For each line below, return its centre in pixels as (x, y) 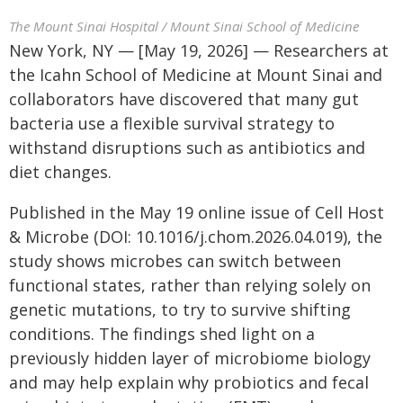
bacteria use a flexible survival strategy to (172, 123)
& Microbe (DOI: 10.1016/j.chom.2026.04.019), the (196, 237)
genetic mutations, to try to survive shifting (180, 309)
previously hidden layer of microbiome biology (190, 358)
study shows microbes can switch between (175, 261)
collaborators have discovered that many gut (184, 99)
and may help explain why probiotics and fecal (189, 382)
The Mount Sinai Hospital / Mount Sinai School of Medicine (184, 26)
